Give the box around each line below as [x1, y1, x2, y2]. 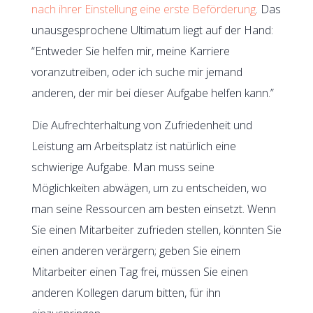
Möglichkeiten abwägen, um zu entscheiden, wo [31, 180, 267, 196]
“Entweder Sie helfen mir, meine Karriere [31, 43, 230, 59]
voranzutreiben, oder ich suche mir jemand [31, 64, 242, 80]
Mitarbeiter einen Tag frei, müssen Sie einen [31, 263, 248, 279]
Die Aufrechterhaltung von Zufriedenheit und [31, 117, 252, 133]
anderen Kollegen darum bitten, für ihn [31, 284, 221, 300]
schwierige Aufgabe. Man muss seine [31, 159, 214, 175]
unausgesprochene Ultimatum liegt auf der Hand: [31, 22, 273, 38]
